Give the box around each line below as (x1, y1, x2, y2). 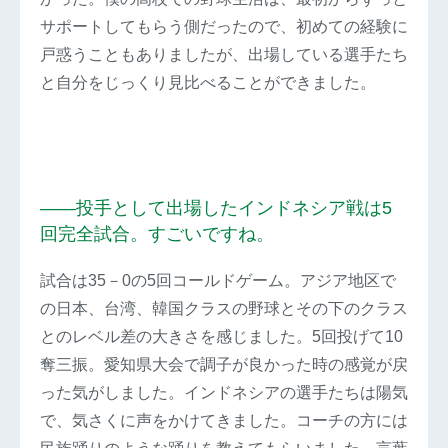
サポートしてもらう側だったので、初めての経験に (40, 18, 408, 36)
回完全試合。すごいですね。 (40, 224, 274, 245)
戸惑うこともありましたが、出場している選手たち (40, 46, 408, 64)
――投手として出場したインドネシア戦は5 (40, 198, 392, 219)
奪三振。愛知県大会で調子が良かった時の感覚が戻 (40, 356, 408, 374)
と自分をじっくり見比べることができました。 (40, 74, 376, 92)
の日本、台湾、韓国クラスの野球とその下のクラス (40, 300, 408, 318)
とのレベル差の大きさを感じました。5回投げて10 (40, 328, 403, 346)
